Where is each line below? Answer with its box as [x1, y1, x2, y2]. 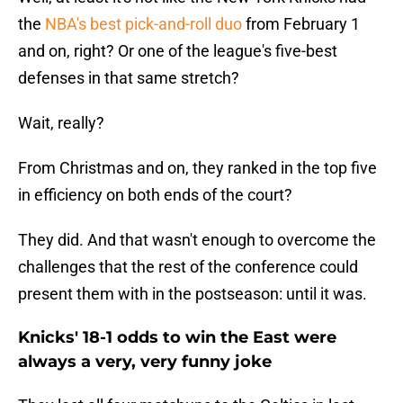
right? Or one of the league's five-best [70, 41, 337, 61]
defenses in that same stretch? [18, 68, 239, 88]
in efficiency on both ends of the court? [18, 185, 292, 205]
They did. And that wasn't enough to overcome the [18, 230, 376, 250]
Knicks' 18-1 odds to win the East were [18, 327, 336, 348]
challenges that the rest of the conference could [18, 257, 358, 277]
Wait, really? [18, 113, 104, 133]
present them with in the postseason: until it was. [18, 284, 367, 304]
